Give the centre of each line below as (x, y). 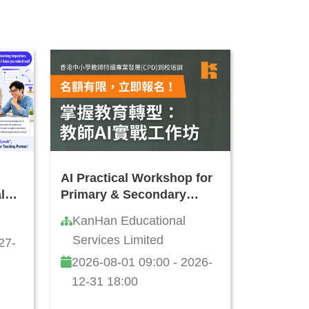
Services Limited (118, 240)
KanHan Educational (129, 221)
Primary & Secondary (123, 195)
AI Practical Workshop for (137, 178)
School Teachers (110, 211)
